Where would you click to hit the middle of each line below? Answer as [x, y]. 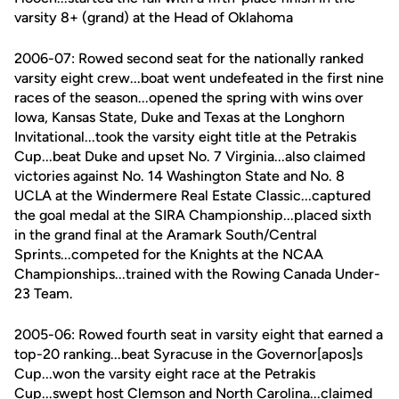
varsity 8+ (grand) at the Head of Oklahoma [154, 17]
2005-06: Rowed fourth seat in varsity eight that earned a [199, 334]
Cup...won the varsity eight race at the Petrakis [165, 374]
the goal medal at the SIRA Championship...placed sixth [193, 215]
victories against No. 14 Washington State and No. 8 [179, 176]
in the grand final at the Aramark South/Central [166, 235]
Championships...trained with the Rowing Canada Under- [197, 274]
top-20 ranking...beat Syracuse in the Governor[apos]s [188, 354]
